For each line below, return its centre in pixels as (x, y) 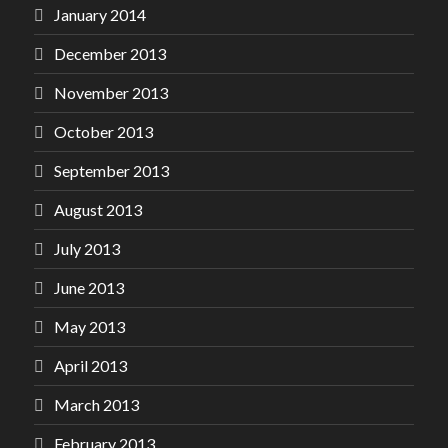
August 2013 (98, 209)
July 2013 (87, 248)
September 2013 (111, 170)
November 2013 (111, 92)
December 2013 (110, 53)
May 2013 (89, 326)
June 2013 (89, 287)
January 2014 (100, 14)
